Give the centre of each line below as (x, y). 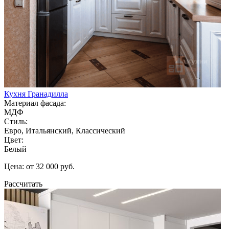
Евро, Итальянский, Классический (65, 130)
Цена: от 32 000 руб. (39, 166)
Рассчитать (23, 184)
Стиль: (16, 121)
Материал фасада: (35, 103)
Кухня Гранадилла (36, 94)
